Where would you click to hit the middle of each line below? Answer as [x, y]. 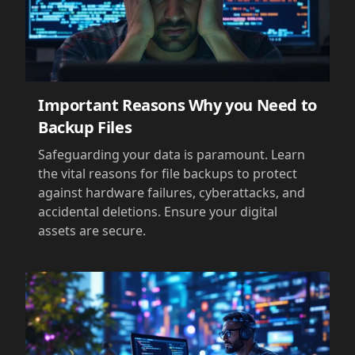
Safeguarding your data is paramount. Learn [172, 154]
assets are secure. [92, 230]
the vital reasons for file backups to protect [168, 173]
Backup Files [85, 127]
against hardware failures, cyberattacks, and [172, 192]
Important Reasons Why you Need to [177, 105]
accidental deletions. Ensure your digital [158, 211]
